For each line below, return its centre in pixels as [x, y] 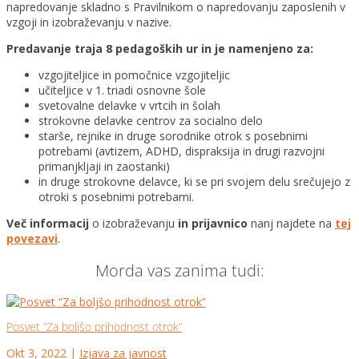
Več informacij [48, 223]
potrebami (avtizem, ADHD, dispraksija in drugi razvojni [182, 151]
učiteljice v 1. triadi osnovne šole [122, 90]
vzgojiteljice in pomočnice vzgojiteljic [134, 75]
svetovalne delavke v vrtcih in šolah [129, 105]
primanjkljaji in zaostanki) [104, 166]
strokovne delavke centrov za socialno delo [151, 121]
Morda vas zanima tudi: [179, 270]
